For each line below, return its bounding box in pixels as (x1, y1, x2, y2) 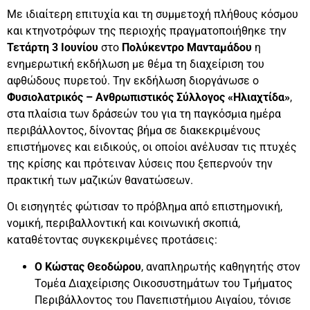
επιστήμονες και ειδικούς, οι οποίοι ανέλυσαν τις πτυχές (7, 140, 297, 154)
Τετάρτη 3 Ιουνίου (7, 40, 98, 54)
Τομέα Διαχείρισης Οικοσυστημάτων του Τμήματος (35, 276, 293, 290)
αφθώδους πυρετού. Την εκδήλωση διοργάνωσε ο (7, 73, 259, 87)
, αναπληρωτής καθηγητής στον (141, 259, 300, 273)
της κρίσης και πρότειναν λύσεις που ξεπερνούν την (7, 156, 273, 170)
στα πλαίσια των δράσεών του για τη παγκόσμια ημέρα (7, 107, 281, 120)
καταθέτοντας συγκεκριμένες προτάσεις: (7, 233, 217, 247)
